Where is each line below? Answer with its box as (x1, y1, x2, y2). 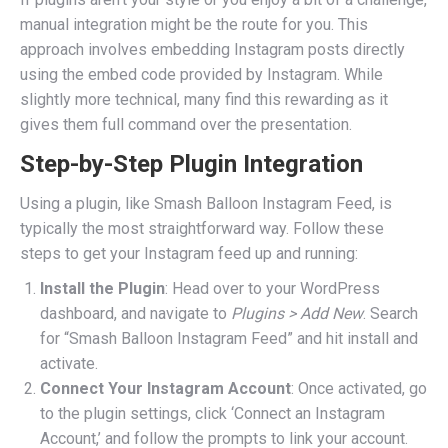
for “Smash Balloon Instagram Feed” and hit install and (40, 329, 418, 348)
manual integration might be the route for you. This (20, 15, 368, 34)
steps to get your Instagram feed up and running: (20, 244, 358, 263)
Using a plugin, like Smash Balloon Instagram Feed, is (20, 194, 392, 213)
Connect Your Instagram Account (40, 379, 291, 398)
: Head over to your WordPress (165, 279, 380, 298)
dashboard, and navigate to (40, 304, 231, 323)
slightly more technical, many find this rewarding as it (20, 90, 388, 109)
